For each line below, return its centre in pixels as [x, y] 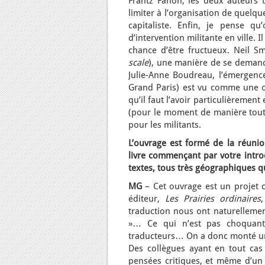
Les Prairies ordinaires [210, 199]
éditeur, [144, 199]
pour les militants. [165, 125]
